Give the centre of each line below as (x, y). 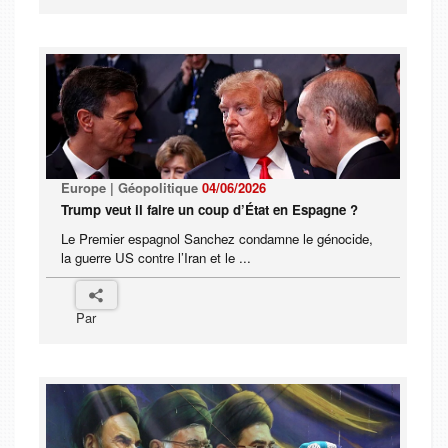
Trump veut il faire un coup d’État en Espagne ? (209, 210)
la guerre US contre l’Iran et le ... (156, 258)
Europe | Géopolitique (131, 188)
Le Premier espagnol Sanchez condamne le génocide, (217, 239)
